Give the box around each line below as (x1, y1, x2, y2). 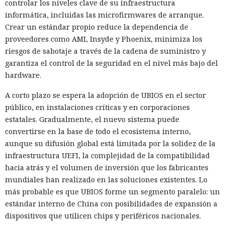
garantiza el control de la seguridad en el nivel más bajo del (5, 58, 218, 68)
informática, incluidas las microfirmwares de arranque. (5, 10, 204, 20)
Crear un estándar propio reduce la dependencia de (5, 22, 188, 32)
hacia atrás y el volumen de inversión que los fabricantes (5, 163, 208, 173)
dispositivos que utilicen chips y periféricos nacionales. (5, 211, 201, 221)
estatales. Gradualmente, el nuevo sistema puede (5, 115, 179, 125)
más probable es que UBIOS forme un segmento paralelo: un (5, 187, 220, 197)
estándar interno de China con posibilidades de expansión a (5, 199, 217, 209)
